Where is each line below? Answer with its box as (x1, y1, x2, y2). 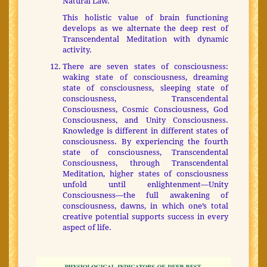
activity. (63, 45, 92, 55)
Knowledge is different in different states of (63, 126, 228, 136)
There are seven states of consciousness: (63, 62, 228, 72)
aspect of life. (63, 223, 111, 232)
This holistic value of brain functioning (63, 13, 228, 23)
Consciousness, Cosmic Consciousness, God (63, 105, 228, 114)
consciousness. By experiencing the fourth (63, 137, 228, 147)
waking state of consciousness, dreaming (63, 73, 228, 82)
